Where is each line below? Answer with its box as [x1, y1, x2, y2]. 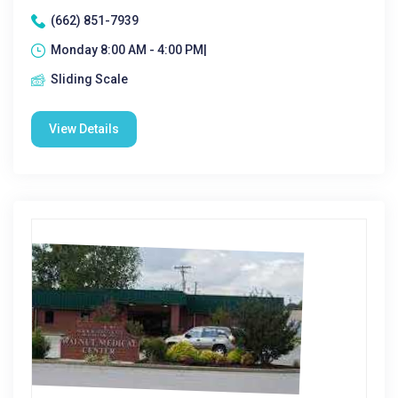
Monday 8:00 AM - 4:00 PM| [51, 43, 207, 57]
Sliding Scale [51, 72, 128, 86]
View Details [49, 122, 119, 136]
